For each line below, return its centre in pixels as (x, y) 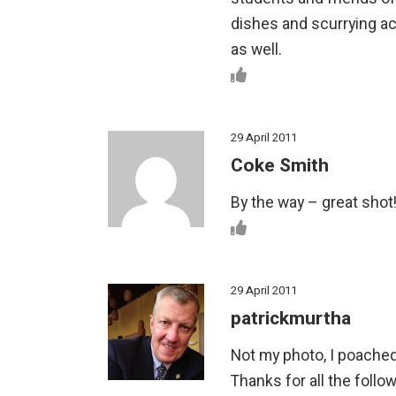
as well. (256, 49)
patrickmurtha (291, 318)
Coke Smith (280, 165)
